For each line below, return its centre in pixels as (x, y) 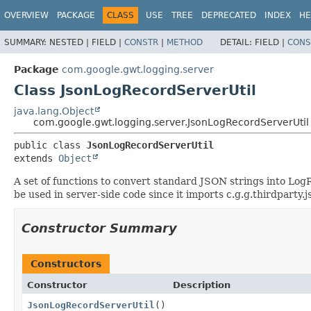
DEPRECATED (229, 15)
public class (50, 145)
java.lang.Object (54, 111)
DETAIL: (237, 42)
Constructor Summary (99, 228)
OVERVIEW (26, 15)
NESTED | (70, 42)
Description (202, 285)
